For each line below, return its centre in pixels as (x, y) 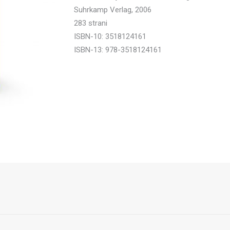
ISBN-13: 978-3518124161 (118, 50)
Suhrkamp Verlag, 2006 (113, 10)
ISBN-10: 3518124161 (110, 36)
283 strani (91, 23)
